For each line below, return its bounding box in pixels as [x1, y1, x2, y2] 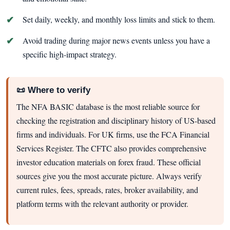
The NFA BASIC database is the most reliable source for [16, 101, 200, 112]
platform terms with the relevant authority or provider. [16, 198, 188, 209]
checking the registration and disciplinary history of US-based [16, 114, 216, 126]
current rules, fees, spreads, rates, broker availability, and [16, 184, 198, 195]
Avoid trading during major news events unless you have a [23, 35, 210, 46]
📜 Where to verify [16, 85, 90, 95]
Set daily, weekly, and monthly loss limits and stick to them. [23, 13, 215, 25]
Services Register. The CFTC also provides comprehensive [16, 142, 206, 154]
